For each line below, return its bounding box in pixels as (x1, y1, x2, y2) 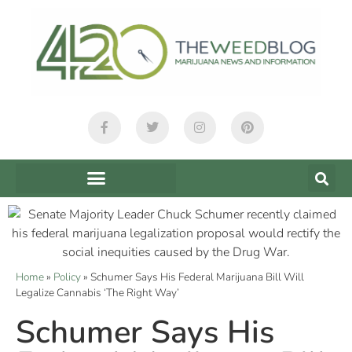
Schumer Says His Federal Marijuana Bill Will (90, 269, 304, 284)
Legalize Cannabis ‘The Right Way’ (16, 284, 179, 300)
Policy (53, 269, 81, 284)
